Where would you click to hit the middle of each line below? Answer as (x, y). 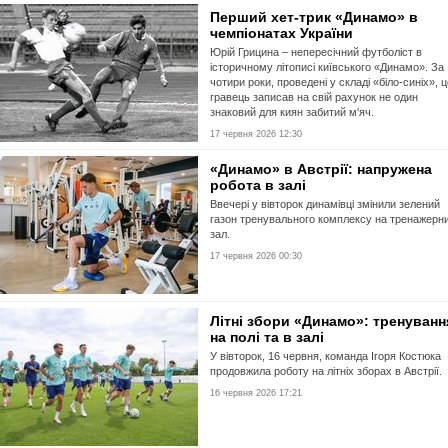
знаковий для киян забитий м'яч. (292, 112)
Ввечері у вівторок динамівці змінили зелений (325, 204)
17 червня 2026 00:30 (256, 256)
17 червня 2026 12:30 (256, 134)
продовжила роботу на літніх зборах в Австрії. (326, 371)
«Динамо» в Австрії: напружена (321, 169)
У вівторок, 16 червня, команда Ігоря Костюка (325, 356)
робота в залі (258, 185)
